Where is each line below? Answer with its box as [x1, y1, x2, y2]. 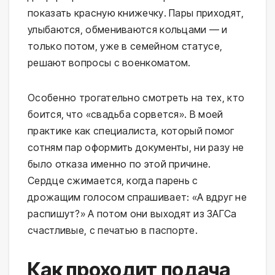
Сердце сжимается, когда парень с [28, 174, 198, 187]
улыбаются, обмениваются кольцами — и [28, 23, 228, 36]
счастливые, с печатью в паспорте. [28, 224, 198, 237]
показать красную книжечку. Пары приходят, [28, 7, 244, 20]
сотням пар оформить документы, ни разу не [28, 141, 244, 154]
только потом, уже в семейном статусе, [28, 40, 223, 53]
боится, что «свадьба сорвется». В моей [28, 108, 223, 121]
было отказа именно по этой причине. [28, 158, 211, 171]
